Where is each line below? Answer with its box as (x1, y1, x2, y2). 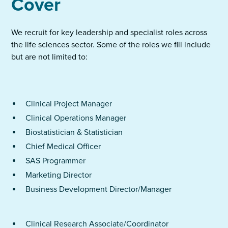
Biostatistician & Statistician (25, 127, 123, 138)
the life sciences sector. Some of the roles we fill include (11, 40, 211, 50)
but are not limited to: (11, 52, 88, 63)
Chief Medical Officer (25, 141, 101, 152)
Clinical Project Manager (25, 99, 112, 109)
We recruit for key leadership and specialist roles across (11, 27, 208, 38)
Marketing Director (25, 170, 92, 181)
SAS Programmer (25, 156, 86, 166)
